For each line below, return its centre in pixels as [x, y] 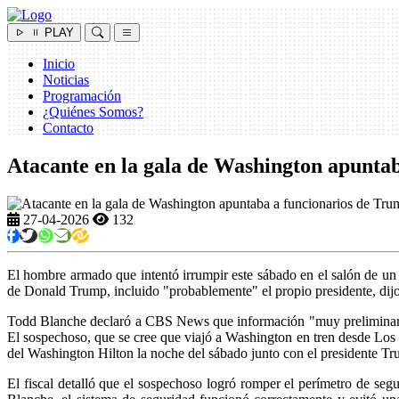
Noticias [66, 80]
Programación [82, 96]
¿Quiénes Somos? [93, 112]
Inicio [59, 64]
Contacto [68, 128]
